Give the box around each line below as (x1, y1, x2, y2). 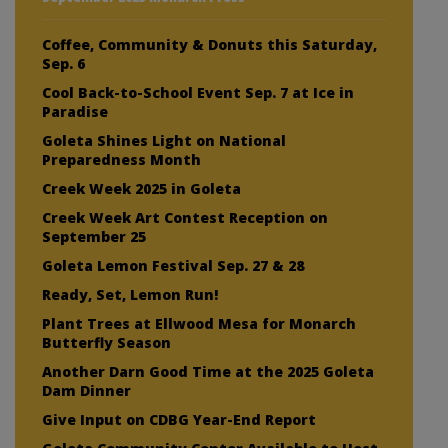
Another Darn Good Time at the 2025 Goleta (42, 362, 374, 382)
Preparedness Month (42, 150, 201, 170)
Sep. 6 (42, 54, 85, 74)
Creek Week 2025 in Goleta (42, 179, 241, 199)
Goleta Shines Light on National (42, 131, 286, 151)
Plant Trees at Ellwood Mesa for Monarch (42, 314, 356, 334)
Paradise (42, 102, 108, 122)
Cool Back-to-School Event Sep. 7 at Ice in (42, 83, 354, 103)
